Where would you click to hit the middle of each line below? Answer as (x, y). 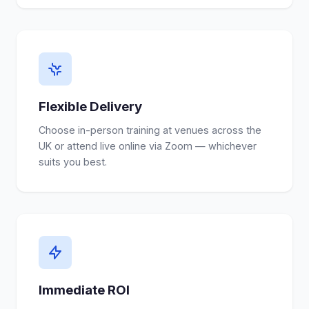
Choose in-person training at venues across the (150, 130)
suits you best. (73, 162)
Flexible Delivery (90, 107)
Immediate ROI (84, 290)
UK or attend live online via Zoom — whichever (148, 146)
